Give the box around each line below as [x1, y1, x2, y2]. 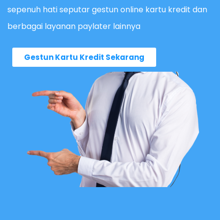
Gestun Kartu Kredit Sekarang [24, 52, 144, 63]
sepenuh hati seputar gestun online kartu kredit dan [7, 4, 207, 16]
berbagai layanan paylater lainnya [7, 21, 140, 32]
